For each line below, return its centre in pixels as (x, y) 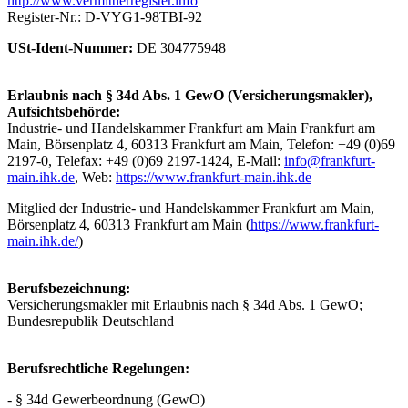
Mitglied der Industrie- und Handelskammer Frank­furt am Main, (191, 208)
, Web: (95, 177)
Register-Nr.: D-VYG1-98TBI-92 (105, 16)
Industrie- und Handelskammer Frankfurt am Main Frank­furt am (191, 127)
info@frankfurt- (330, 160)
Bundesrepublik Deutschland (91, 321)
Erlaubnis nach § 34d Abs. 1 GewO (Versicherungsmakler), (190, 95)
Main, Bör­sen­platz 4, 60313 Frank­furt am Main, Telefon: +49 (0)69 (201, 144)
